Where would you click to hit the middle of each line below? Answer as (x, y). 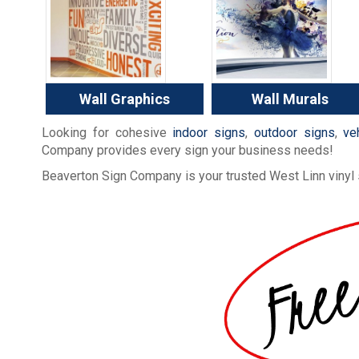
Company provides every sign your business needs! (188, 151)
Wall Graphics (124, 99)
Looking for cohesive (107, 133)
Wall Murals (290, 99)
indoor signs (209, 133)
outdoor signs (294, 133)
